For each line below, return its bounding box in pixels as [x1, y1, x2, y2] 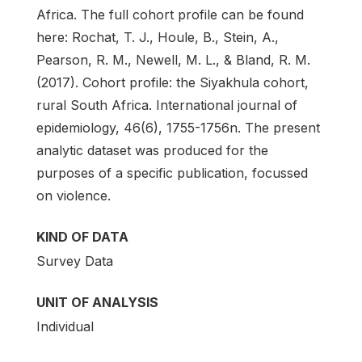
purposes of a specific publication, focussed [36, 165, 308, 182]
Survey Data [36, 253, 113, 270]
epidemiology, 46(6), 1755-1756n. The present [36, 120, 320, 137]
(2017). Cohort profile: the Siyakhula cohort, [36, 74, 309, 91]
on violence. [36, 187, 111, 204]
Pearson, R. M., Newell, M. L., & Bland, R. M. [36, 52, 310, 69]
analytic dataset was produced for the [36, 142, 268, 159]
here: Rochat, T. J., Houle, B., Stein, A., [36, 29, 279, 46]
